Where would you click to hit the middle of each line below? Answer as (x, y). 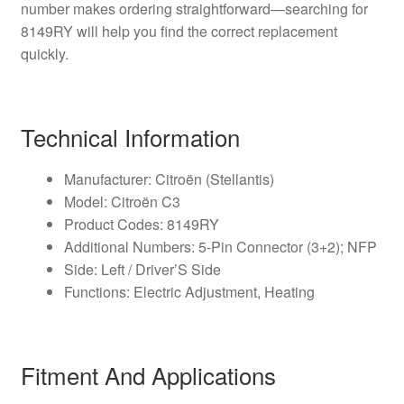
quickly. (44, 53)
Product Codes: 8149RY (141, 224)
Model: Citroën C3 (122, 201)
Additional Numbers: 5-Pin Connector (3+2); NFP (220, 246)
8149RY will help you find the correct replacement (179, 31)
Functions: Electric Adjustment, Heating (189, 291)
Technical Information (130, 136)
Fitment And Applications (148, 375)
